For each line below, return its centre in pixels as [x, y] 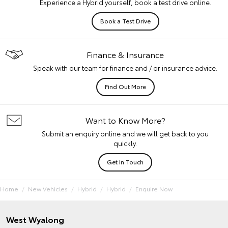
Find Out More [125, 86]
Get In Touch [125, 162]
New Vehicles [48, 189]
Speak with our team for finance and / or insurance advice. [125, 68]
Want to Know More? [125, 120]
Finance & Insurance [125, 54]
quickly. [125, 143]
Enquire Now [154, 189]
